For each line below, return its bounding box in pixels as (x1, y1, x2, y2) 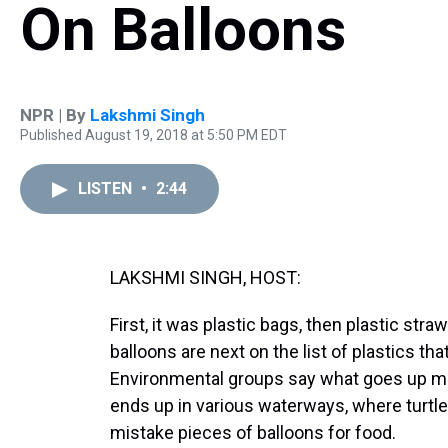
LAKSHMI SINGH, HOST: (110, 267, 301, 288)
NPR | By (20, 105, 90, 125)
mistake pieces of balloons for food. (110, 422, 396, 443)
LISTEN (78, 179, 136, 198)
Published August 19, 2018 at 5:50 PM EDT (20, 127, 287, 143)
